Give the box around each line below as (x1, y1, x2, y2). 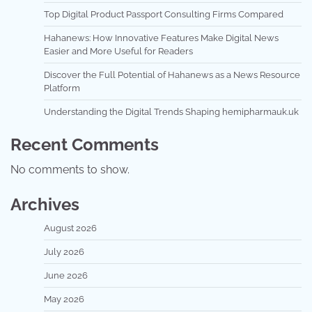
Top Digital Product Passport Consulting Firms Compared (44, 9, 283, 20)
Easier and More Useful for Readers (44, 46, 193, 57)
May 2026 (44, 294, 84, 305)
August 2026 (44, 223, 97, 234)
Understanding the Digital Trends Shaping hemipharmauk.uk (44, 107, 299, 118)
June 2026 (44, 270, 88, 281)
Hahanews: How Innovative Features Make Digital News (44, 33, 279, 44)
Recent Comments (10, 134, 159, 155)
